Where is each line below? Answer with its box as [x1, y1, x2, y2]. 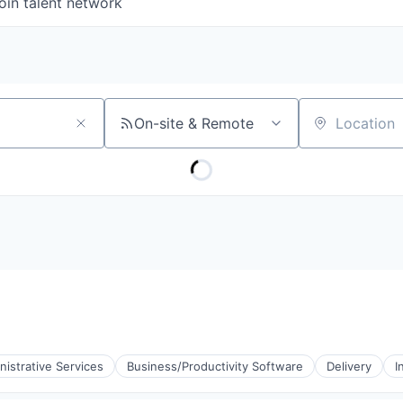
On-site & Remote [134, 114, 254, 132]
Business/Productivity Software [127, 359, 303, 373]
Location [298, 121, 357, 140]
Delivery [327, 359, 372, 373]
